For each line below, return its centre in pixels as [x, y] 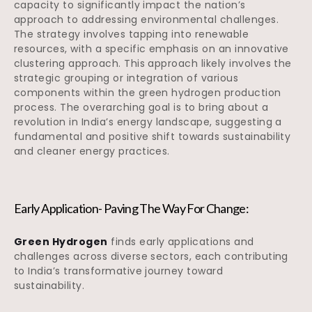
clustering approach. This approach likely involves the [153, 64]
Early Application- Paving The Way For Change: [132, 209]
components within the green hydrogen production [148, 93]
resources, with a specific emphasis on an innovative [151, 49]
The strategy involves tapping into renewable [132, 34]
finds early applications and [181, 242]
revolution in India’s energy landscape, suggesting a [148, 122]
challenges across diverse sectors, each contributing [151, 257]
